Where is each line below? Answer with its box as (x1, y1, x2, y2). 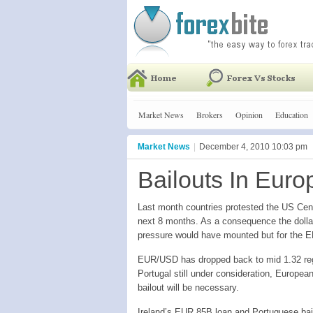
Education (275, 109, 308, 120)
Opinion (235, 109, 263, 120)
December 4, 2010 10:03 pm (199, 142, 307, 152)
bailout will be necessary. (138, 282, 239, 293)
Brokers (196, 109, 223, 120)
